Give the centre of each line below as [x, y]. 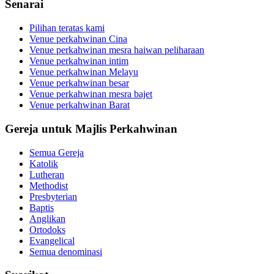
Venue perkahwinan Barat [80, 105]
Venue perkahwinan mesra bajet [91, 94]
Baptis [42, 207]
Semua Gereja [57, 152]
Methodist [49, 185]
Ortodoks [47, 229]
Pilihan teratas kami [67, 28]
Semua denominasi [66, 251]
